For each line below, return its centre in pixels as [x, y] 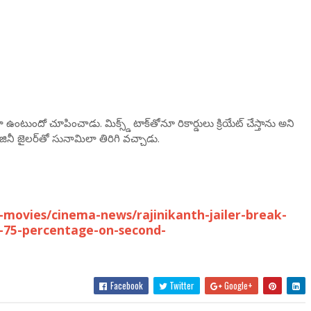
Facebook [126, 285]
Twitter [181, 285]
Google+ [238, 285]
